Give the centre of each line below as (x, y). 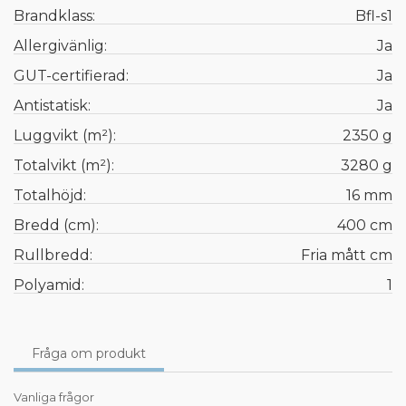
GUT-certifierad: (71, 75)
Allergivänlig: (60, 45)
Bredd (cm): (56, 225)
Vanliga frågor (54, 396)
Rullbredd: (53, 255)
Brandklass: (54, 15)
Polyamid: (49, 285)
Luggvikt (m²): (65, 135)
